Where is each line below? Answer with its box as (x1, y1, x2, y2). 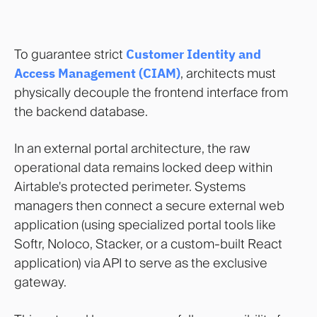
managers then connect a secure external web (14, 197, 284, 214)
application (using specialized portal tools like (14, 217, 276, 234)
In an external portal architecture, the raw (14, 140, 250, 157)
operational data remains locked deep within (14, 159, 272, 176)
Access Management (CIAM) (14, 65, 180, 82)
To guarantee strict (14, 46, 126, 63)
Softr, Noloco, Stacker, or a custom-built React (14, 236, 282, 253)
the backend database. (14, 103, 148, 120)
